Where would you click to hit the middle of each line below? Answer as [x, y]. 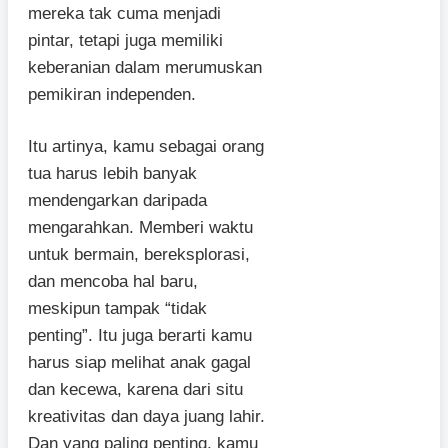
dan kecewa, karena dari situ [135, 390]
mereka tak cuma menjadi [124, 13]
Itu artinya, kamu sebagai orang [146, 147]
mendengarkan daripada [117, 201]
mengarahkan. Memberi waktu [140, 228]
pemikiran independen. [112, 94]
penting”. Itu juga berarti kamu [140, 336]
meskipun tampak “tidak [117, 309]
